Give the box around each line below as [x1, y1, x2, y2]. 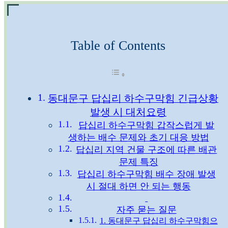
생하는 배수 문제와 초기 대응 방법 [68, 132, 209, 142]
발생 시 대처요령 [90, 106, 166, 118]
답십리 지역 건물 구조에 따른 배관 [76, 144, 217, 155]
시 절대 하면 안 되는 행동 [86, 181, 191, 191]
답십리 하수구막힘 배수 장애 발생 [77, 168, 216, 179]
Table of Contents [71, 38, 165, 53]
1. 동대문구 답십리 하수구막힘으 [99, 216, 218, 225]
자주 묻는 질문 [116, 204, 177, 215]
